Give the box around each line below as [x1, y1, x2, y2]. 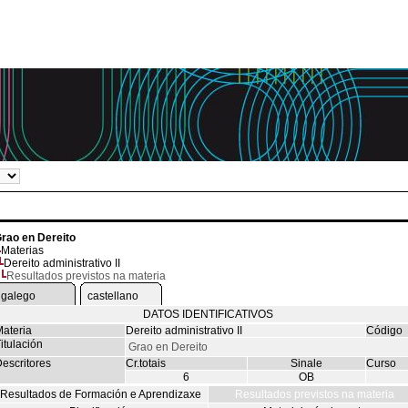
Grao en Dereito [127, 341, 208, 353]
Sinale [290, 357, 322, 370]
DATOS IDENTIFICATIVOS [142, 308, 273, 321]
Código [365, 324, 403, 337]
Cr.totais [125, 357, 166, 370]
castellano [87, 290, 138, 302]
